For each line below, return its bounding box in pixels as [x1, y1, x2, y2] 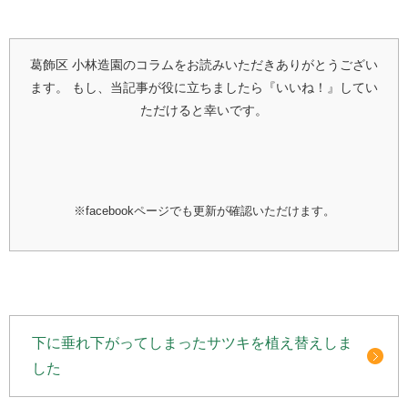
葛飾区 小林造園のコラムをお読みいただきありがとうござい [30, 57, 378, 73]
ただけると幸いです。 [140, 103, 268, 118]
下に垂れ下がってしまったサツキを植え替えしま [32, 335, 352, 352]
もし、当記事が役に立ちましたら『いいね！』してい [68, 80, 378, 96]
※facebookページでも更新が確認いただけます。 [73, 204, 335, 219]
